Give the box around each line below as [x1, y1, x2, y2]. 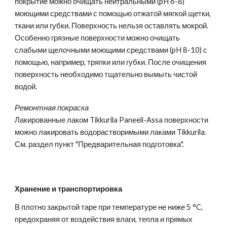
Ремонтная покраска [15, 103, 89, 112]
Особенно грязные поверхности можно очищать [15, 33, 180, 42]
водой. [15, 82, 37, 91]
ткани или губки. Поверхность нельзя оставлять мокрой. [15, 21, 209, 30]
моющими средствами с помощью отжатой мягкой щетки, [15, 9, 211, 18]
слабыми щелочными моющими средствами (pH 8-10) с [15, 46, 208, 54]
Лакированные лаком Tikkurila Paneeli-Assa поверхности [15, 116, 209, 124]
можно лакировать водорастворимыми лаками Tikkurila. [15, 128, 207, 136]
